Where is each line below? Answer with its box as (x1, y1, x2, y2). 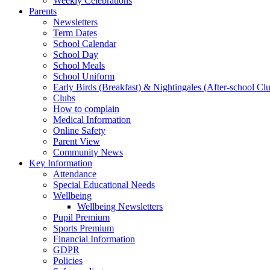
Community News (53, 147, 123, 157)
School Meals (53, 60, 105, 71)
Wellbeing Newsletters (77, 201, 163, 212)
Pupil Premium (53, 212, 110, 222)
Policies (53, 256, 83, 266)
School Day (53, 49, 98, 60)
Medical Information (53, 115, 131, 125)
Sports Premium (53, 223, 114, 233)
